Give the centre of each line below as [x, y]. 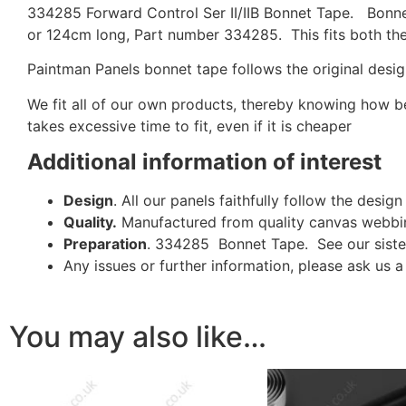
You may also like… [138, 337]
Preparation [105, 244]
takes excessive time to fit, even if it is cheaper [189, 126]
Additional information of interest [204, 162]
